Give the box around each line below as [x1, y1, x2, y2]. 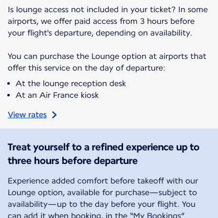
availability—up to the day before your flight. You [8, 200, 196, 209]
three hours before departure [8, 155, 138, 167]
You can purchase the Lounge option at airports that [8, 52, 206, 61]
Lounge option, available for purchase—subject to [8, 188, 197, 198]
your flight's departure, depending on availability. [8, 28, 192, 38]
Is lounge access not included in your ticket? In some [8, 5, 208, 15]
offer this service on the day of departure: [8, 63, 165, 73]
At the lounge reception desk [16, 79, 126, 89]
